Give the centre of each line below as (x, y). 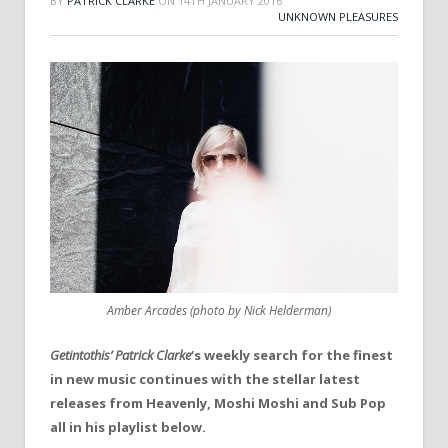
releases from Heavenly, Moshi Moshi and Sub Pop (218, 403)
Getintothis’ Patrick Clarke (120, 355)
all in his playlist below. (128, 427)
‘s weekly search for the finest (292, 355)
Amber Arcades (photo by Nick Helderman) (219, 311)
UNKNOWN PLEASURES (338, 16)
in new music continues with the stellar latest (205, 379)
